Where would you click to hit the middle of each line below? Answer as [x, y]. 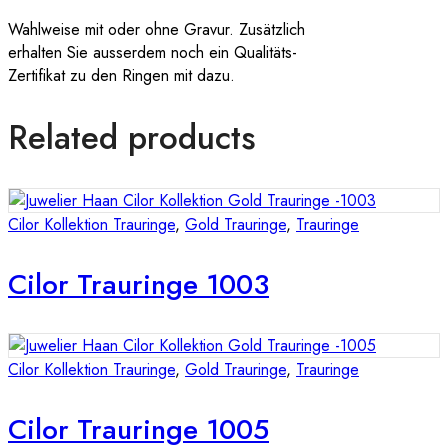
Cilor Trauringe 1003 [138, 285]
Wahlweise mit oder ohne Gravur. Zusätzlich [156, 29]
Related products [132, 137]
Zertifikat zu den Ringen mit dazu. [121, 75]
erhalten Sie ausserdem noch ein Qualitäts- [152, 52]
